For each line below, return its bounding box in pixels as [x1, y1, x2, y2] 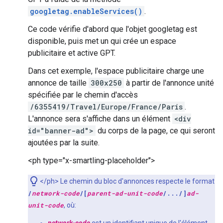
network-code [32, 189, 80, 197]
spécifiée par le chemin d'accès [28, 90, 138, 100]
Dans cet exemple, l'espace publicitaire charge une [28, 66, 204, 76]
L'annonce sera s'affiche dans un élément [28, 114, 172, 123]
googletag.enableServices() [30, 6, 142, 16]
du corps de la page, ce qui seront [96, 126, 215, 135]
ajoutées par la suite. [28, 138, 100, 147]
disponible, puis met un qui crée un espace [28, 36, 176, 46]
